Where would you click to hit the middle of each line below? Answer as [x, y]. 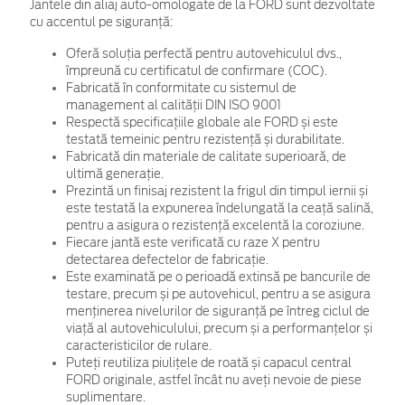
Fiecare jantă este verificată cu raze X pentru [193, 243]
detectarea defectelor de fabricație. [167, 260]
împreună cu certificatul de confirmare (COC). [197, 71]
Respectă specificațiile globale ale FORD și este [202, 123]
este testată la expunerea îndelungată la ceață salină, [220, 209]
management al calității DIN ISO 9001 [174, 106]
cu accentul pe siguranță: [101, 23]
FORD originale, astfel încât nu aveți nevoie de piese [214, 381]
